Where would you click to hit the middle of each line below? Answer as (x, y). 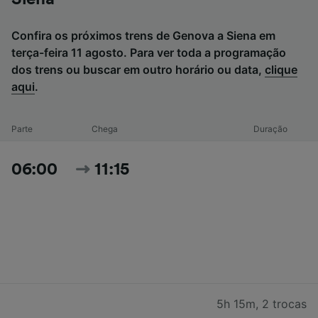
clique (281, 70)
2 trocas (284, 304)
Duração (271, 129)
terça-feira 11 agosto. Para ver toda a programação (149, 53)
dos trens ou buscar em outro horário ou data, (138, 70)
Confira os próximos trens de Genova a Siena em (143, 36)
